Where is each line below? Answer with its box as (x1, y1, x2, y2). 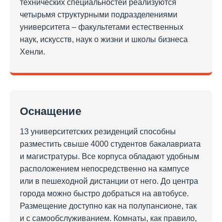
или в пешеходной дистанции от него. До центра (20, 176, 198, 185)
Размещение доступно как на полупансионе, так (20, 201, 197, 210)
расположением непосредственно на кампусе (20, 164, 189, 173)
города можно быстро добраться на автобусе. (20, 189, 189, 198)
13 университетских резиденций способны (20, 127, 176, 136)
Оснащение (20, 105, 81, 117)
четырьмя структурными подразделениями (20, 10, 177, 19)
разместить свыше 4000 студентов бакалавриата (20, 139, 201, 148)
